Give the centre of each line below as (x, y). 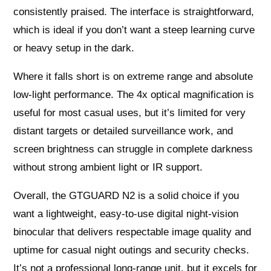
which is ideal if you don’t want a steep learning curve (134, 30)
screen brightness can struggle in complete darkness (133, 149)
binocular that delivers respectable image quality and (132, 232)
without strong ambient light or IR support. (108, 167)
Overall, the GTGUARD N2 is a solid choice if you (126, 195)
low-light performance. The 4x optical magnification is (134, 94)
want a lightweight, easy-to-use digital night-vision (126, 214)
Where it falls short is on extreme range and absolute (133, 76)
